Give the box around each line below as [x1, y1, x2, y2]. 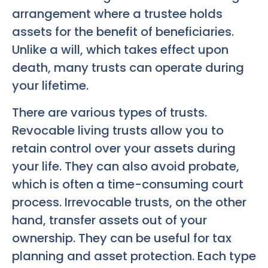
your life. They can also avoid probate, [12, 157, 239, 175]
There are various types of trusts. [12, 103, 207, 121]
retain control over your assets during [12, 139, 236, 157]
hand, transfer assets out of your [12, 211, 207, 229]
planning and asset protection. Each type [12, 247, 256, 264]
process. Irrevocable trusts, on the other [12, 193, 246, 211]
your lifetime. [12, 77, 89, 95]
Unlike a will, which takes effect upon [12, 41, 229, 59]
